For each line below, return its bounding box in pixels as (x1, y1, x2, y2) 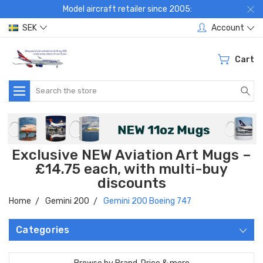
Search (30, 81, 57, 92)
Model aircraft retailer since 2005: (62, 4, 192, 14)
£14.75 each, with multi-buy (35, 161, 228, 178)
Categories (16, 224, 70, 236)
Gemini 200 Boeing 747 (103, 196, 191, 207)
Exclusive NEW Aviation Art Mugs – (12, 147, 251, 164)
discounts (97, 175, 166, 192)
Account (211, 22, 244, 33)
